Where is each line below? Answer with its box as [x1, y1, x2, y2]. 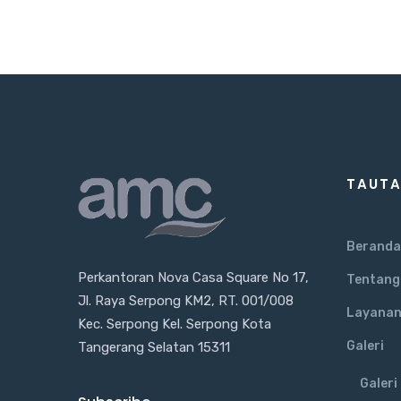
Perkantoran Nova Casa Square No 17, [78, 269, 309, 286]
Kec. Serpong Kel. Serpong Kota [78, 316, 271, 333]
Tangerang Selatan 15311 [78, 339, 230, 356]
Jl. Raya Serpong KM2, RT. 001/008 [78, 293, 294, 310]
